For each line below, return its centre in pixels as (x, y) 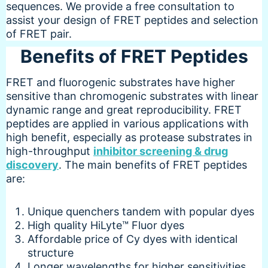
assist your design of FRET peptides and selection (132, 20)
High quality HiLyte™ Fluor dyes (106, 225)
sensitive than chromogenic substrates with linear (132, 96)
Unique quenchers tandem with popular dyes (141, 211)
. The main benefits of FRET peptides (153, 165)
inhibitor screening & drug (161, 151)
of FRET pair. (39, 33)
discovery (32, 165)
